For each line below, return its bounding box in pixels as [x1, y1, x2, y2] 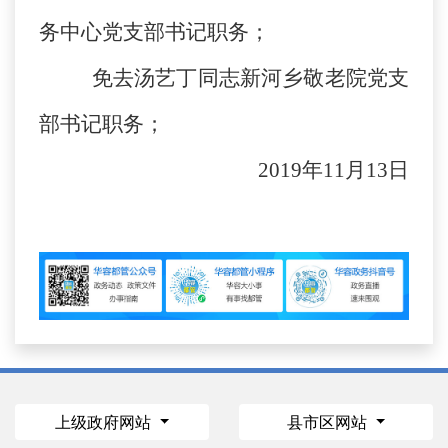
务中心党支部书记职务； [39, 20, 270, 45]
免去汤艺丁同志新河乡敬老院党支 [71, 66, 409, 91]
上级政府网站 [54, 412, 156, 433]
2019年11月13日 [258, 158, 409, 183]
